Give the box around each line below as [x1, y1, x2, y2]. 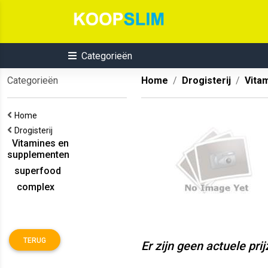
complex [7, 181, 54, 193]
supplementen [7, 149, 69, 160]
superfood [7, 165, 61, 176]
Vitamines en [7, 138, 69, 149]
